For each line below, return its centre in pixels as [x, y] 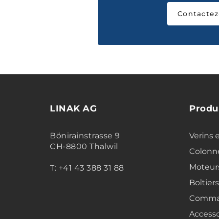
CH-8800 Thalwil [84, 147]
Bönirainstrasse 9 [85, 136]
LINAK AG [73, 109]
